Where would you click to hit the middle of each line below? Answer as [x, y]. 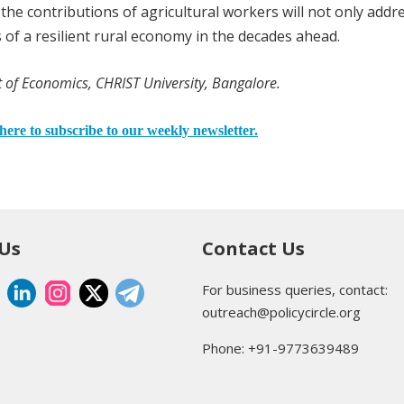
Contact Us [253, 248]
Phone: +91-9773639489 [280, 348]
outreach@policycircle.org [281, 312]
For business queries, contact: [295, 289]
